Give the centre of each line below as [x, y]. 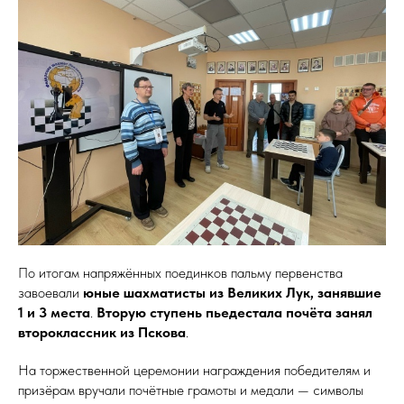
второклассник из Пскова [102, 332]
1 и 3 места [54, 312]
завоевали [50, 293]
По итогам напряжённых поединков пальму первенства [180, 273]
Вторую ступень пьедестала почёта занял [234, 312]
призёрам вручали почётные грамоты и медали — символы [191, 390]
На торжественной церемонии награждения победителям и [194, 370]
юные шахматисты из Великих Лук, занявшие [232, 293]
